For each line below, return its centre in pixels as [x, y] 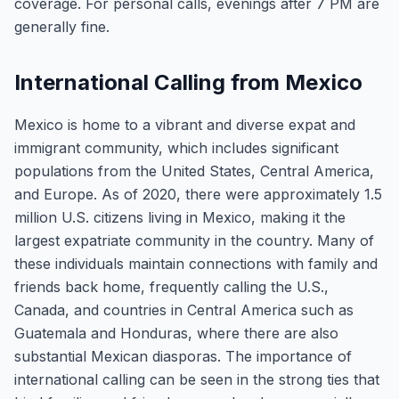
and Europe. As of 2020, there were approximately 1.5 [198, 194]
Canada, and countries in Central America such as [184, 310]
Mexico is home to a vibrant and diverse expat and [185, 125]
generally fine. [62, 27]
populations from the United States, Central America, [194, 171]
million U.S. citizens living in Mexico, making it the [180, 217]
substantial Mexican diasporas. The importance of [183, 356]
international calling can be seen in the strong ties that [197, 379]
